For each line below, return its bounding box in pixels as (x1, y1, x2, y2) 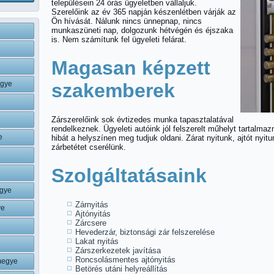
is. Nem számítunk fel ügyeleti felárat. (51, 35, 187, 44)
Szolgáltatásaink (51, 165, 207, 187)
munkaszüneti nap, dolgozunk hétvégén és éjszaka (51, 26, 233, 35)
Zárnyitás (75, 200, 108, 209)
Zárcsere (75, 218, 106, 228)
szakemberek (51, 80, 175, 102)
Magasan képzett (51, 57, 210, 79)
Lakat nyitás (75, 237, 119, 246)
